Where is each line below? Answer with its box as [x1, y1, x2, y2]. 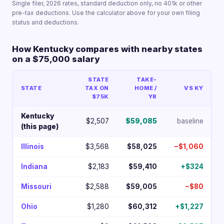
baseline [176, 117, 203, 125]
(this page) [20, 122, 58, 131]
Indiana [20, 162, 47, 171]
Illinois [20, 142, 44, 151]
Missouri [20, 182, 51, 191]
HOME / [134, 84, 157, 92]
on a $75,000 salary [12, 53, 99, 64]
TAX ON [84, 84, 109, 92]
